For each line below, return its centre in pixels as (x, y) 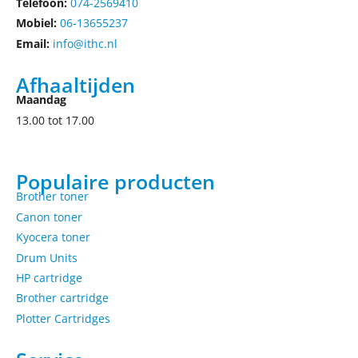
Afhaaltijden (76, 85)
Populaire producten (115, 182)
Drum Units (47, 257)
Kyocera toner (53, 237)
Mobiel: (36, 23)
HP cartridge (49, 277)
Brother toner (52, 197)
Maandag (41, 100)
